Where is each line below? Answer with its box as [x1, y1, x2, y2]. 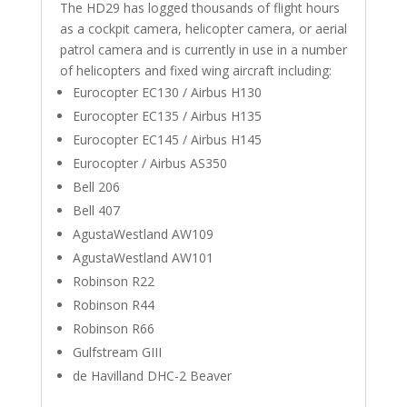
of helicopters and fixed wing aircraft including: [59, 62, 332, 79]
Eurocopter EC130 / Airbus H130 [72, 84, 262, 101]
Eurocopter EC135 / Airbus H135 [72, 107, 262, 124]
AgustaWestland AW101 [72, 249, 213, 266]
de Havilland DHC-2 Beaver [72, 367, 232, 384]
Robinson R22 [72, 273, 154, 290]
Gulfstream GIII [72, 343, 162, 361]
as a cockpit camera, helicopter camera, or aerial [59, 20, 347, 37]
